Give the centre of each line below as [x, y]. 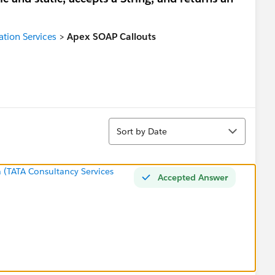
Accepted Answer [193, 177]
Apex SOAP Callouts [111, 37]
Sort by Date [142, 131]
